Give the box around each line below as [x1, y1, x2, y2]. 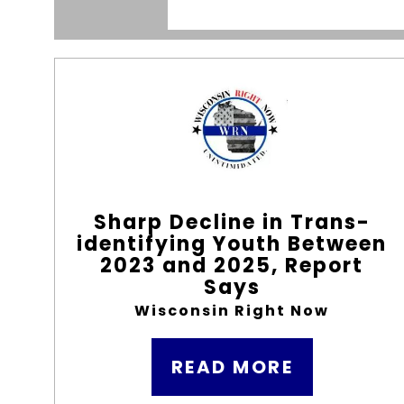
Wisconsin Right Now [134, 300, 330, 321]
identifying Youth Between [77, 230, 388, 258]
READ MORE [170, 354, 294, 380]
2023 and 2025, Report [100, 252, 364, 280]
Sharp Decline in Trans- [93, 208, 371, 236]
